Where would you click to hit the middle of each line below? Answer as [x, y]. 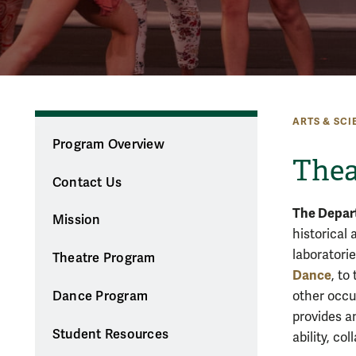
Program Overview [108, 144]
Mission [76, 221]
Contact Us [87, 182]
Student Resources [110, 334]
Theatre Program [104, 259]
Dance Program [100, 296]
